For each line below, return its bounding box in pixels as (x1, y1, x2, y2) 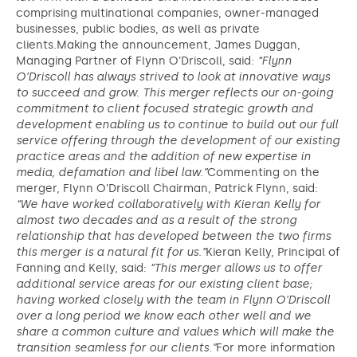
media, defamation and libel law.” (16, 166, 207, 179)
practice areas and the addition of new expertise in (16, 150, 311, 163)
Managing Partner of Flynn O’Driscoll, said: (16, 54, 254, 68)
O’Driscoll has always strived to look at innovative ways (16, 70, 330, 84)
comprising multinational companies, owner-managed (16, 6, 319, 20)
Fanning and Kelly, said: (16, 261, 150, 275)
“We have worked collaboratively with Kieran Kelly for (16, 198, 320, 211)
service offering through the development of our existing (16, 134, 339, 147)
